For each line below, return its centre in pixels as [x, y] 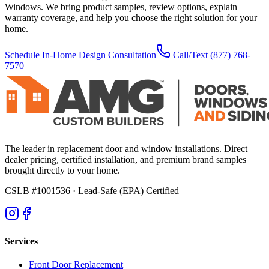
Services [21, 241]
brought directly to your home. [62, 171]
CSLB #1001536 [38, 191]
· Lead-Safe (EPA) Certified [125, 191]
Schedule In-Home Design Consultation [80, 55]
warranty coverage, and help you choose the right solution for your [131, 18]
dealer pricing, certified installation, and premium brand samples [125, 160]
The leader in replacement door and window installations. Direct [126, 149]
